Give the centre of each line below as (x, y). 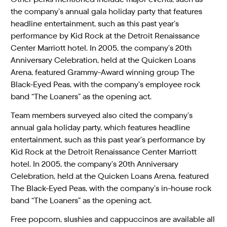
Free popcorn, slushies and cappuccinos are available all (113, 219)
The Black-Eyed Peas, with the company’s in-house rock (111, 188)
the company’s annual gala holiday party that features (107, 12)
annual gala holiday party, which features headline (101, 128)
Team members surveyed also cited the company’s (102, 116)
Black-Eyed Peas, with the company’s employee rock (106, 85)
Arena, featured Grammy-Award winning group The (103, 72)
